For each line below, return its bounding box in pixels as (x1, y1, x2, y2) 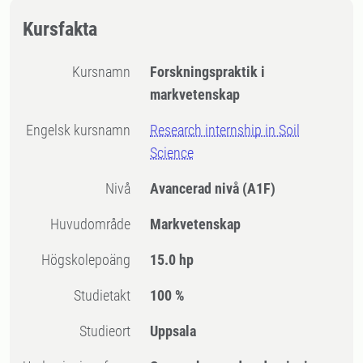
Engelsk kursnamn (33, 122, 131, 139)
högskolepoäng (50, 251, 131, 268)
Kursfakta (23, 18, 97, 41)
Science (150, 144, 194, 161)
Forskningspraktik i (150, 63, 266, 80)
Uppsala (150, 322, 197, 340)
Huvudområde (59, 216, 131, 233)
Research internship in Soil (150, 122, 301, 139)
